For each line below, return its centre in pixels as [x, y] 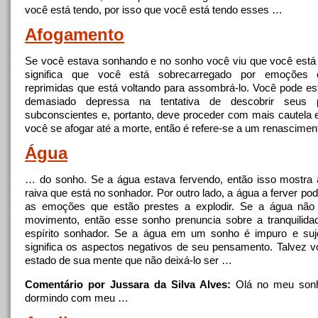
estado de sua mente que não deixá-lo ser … [128, 260]
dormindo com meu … [77, 298]
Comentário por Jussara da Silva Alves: [128, 284]
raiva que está [59, 193]
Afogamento [75, 35]
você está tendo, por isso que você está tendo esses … [154, 10]
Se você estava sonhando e [93, 61]
